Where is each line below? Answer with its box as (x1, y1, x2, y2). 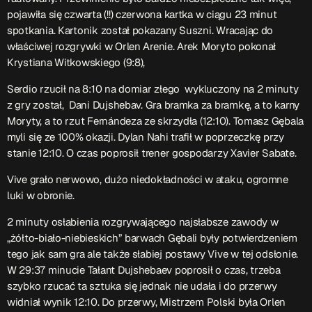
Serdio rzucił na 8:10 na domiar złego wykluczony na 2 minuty (7, 81, 299, 95)
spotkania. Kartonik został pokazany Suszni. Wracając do (7, 23, 274, 37)
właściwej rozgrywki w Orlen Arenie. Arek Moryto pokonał (7, 39, 276, 53)
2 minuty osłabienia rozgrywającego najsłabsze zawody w (7, 214, 279, 228)
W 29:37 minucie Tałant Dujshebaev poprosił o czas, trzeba (7, 263, 281, 276)
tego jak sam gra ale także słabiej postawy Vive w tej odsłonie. (7, 247, 298, 260)
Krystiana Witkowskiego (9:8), (7, 55, 146, 69)
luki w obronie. (7, 188, 75, 202)
